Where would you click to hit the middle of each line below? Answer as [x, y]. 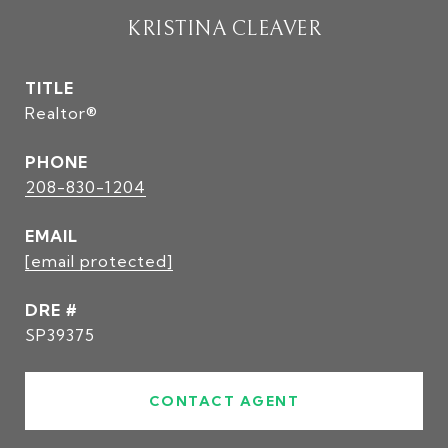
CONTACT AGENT [224, 401]
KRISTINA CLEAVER [224, 29]
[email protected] [99, 261]
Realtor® [61, 113]
